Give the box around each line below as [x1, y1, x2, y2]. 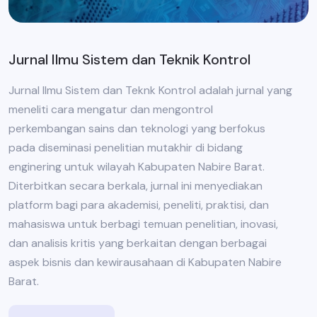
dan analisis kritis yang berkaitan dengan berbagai [8, 236, 267, 251]
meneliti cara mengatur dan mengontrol [8, 102, 213, 117]
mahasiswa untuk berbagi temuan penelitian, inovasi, [8, 217, 278, 232]
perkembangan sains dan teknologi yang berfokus [8, 121, 265, 137]
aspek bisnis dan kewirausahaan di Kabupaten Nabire [8, 255, 282, 270]
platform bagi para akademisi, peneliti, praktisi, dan [8, 197, 269, 213]
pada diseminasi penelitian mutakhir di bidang [8, 140, 243, 156]
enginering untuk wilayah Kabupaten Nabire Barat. [8, 159, 265, 175]
